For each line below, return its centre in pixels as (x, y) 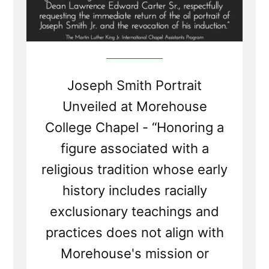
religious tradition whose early (134, 170)
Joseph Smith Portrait (134, 86)
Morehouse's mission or (134, 254)
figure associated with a (134, 149)
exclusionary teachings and (134, 212)
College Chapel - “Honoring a (134, 128)
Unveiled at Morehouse (134, 107)
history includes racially (134, 191)
